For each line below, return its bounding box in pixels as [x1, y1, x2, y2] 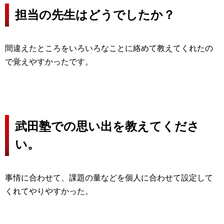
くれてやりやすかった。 [5, 187, 93, 196]
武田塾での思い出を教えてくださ [15, 119, 199, 133]
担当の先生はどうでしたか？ [15, 8, 175, 22]
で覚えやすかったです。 [5, 57, 93, 66]
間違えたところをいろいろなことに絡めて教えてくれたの [5, 44, 213, 53]
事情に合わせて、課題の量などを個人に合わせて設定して [5, 173, 213, 182]
